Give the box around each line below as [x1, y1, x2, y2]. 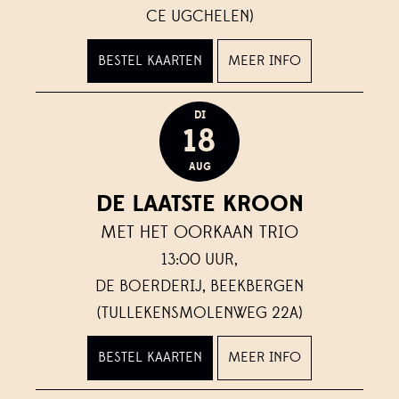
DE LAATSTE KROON [95, 189, 304, 219]
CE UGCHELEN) [145, 5, 254, 27]
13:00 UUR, [161, 249, 238, 271]
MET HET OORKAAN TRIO [101, 221, 298, 244]
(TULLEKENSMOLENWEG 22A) [96, 303, 303, 324]
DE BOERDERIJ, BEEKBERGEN [95, 276, 304, 297]
